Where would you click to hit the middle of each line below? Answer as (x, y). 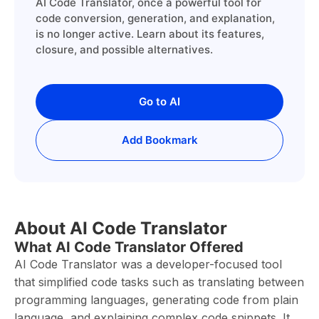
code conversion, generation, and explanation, (155, 18)
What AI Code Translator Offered (129, 247)
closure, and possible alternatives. (124, 49)
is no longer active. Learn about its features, (150, 34)
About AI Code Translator (121, 228)
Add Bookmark (159, 140)
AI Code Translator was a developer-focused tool (148, 264)
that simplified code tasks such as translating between (159, 282)
